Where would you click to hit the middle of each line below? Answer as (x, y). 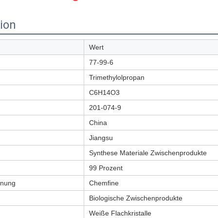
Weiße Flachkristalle (120, 213)
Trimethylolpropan (117, 77)
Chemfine (104, 183)
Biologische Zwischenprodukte (136, 198)
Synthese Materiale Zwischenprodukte (148, 153)
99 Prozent (106, 168)
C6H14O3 (104, 92)
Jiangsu (101, 138)
